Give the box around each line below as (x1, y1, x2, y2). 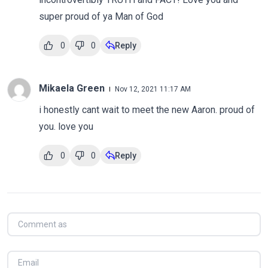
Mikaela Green (39, 83, 108, 94)
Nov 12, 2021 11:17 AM (115, 85, 191, 93)
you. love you (39, 121, 94, 132)
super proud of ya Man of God (39, 11, 164, 22)
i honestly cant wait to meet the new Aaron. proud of (39, 104, 255, 115)
